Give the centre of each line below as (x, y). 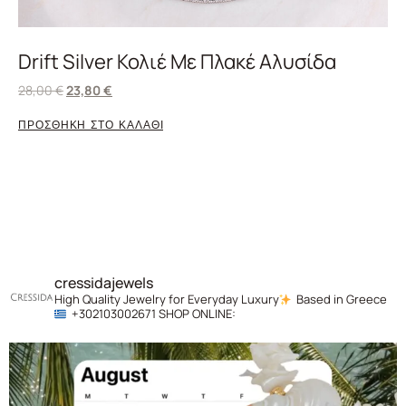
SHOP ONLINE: (196, 314)
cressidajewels (104, 283)
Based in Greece (340, 300)
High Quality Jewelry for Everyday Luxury (167, 300)
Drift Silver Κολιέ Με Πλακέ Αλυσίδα (177, 61)
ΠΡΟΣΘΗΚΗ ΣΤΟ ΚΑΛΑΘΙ (91, 125)
